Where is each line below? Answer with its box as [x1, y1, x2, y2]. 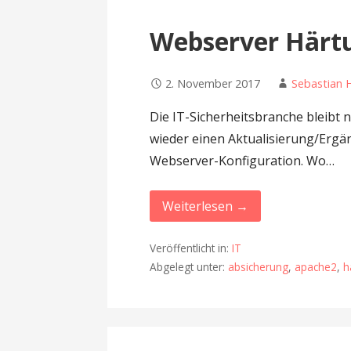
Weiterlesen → [162, 197, 249, 215]
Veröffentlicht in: [150, 240, 233, 255]
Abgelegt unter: [150, 259, 229, 274]
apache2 [295, 259, 338, 274]
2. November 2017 [165, 76, 261, 92]
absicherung [228, 259, 289, 274]
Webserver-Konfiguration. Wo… [150, 152, 335, 170]
